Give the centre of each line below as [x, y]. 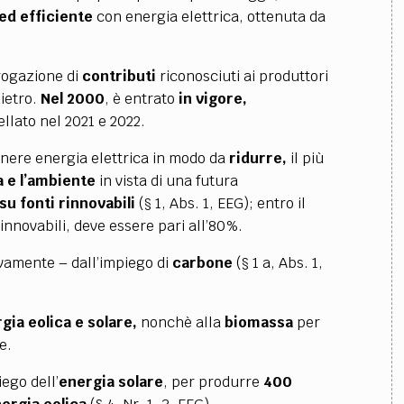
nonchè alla [180, 322]
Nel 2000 [72, 99]
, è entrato [141, 99]
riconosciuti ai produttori [242, 76]
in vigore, [212, 99]
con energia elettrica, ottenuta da [209, 17]
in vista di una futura [166, 181]
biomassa [258, 322]
